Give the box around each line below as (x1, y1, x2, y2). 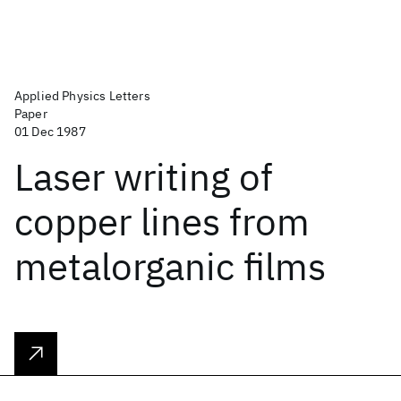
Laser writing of (14, 152, 273, 201)
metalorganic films (14, 242, 326, 291)
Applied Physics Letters (14, 88, 150, 104)
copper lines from (14, 197, 310, 246)
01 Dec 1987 (14, 124, 86, 140)
